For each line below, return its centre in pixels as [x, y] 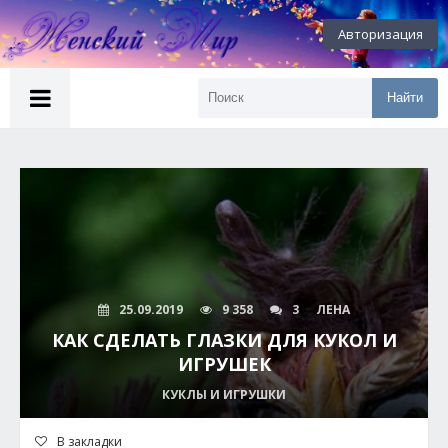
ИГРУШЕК [224, 364]
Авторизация [380, 34]
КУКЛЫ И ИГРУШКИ [224, 394]
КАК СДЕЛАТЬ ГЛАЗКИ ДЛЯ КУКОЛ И [224, 340]
